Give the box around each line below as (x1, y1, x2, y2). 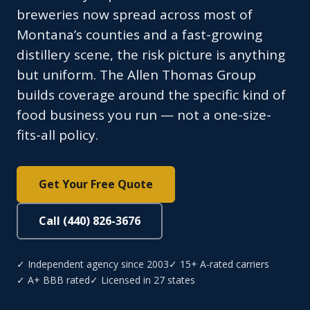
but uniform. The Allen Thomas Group (17, 66, 256, 84)
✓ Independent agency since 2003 (17, 257, 169, 271)
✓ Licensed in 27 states (90, 273, 195, 287)
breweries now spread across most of (17, 6, 253, 24)
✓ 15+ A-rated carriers (169, 257, 269, 271)
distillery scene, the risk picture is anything (17, 46, 285, 64)
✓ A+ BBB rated (17, 273, 90, 287)
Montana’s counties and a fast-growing (17, 26, 262, 44)
